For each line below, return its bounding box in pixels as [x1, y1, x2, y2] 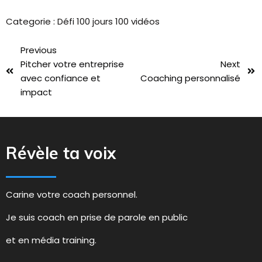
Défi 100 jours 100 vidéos [57, 15, 160, 27]
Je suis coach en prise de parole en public [6, 211, 188, 223]
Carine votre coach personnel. [6, 188, 137, 201]
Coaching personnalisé [140, 71, 240, 84]
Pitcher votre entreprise [20, 57, 124, 70]
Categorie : [6, 15, 55, 27]
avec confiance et [20, 71, 101, 84]
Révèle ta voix [6, 142, 116, 163]
